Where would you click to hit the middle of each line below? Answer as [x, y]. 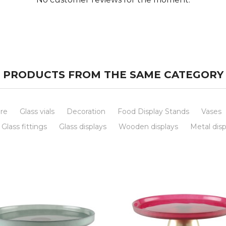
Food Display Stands [153, 111]
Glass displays [83, 126]
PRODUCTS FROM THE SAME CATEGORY [113, 74]
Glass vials [37, 111]
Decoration [86, 111]
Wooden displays [148, 126]
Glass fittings [24, 126]
